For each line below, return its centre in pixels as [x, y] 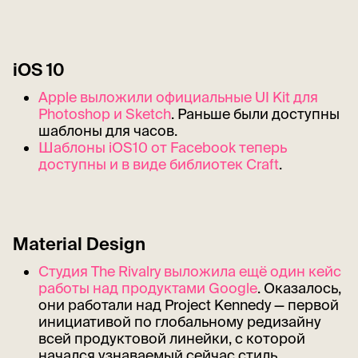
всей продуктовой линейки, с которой [171, 338]
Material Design [79, 243]
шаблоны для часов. [107, 130]
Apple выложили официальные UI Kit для [178, 97]
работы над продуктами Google [147, 288]
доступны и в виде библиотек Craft [158, 164]
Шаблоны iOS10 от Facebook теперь [162, 147]
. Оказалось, [299, 288]
